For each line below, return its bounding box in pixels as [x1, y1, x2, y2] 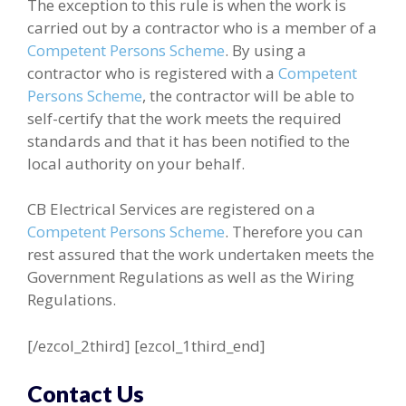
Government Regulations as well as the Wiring [27, 266, 354, 288]
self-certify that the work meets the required [27, 107, 342, 129]
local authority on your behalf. [27, 152, 245, 174]
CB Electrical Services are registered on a [27, 198, 315, 220]
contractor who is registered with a [27, 62, 278, 83]
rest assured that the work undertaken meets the [27, 244, 374, 266]
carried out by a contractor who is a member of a [27, 16, 377, 38]
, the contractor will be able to [142, 84, 354, 106]
